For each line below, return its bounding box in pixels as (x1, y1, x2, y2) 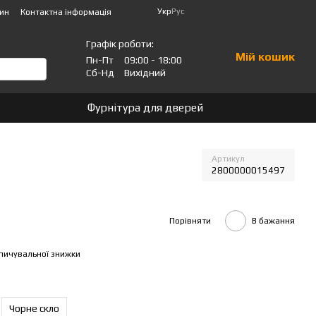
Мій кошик (236, 50, 295, 63)
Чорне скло (9, 303, 59, 314)
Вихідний (124, 66, 166, 78)
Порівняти (169, 215, 211, 226)
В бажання (252, 215, 295, 226)
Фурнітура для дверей (87, 101, 203, 114)
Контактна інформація (20, 7, 111, 17)
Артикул (212, 154, 245, 164)
